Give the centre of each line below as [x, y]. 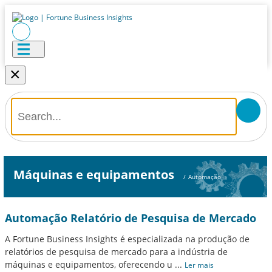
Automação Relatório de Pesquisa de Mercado [131, 218]
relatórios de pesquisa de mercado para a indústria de [116, 252]
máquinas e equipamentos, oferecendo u [89, 264]
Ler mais [199, 265]
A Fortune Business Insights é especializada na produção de [127, 239]
